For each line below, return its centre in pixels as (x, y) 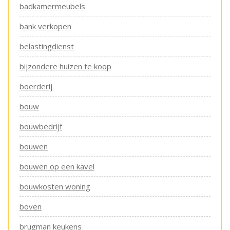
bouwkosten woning (55, 187)
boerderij (36, 87)
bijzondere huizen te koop (65, 66)
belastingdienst (47, 46)
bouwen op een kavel (57, 167)
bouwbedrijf (41, 127)
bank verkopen (45, 26)
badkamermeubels (52, 6)
